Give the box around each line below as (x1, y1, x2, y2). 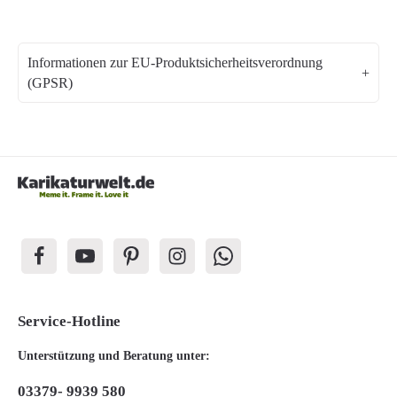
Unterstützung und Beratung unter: (18, 348, 210, 362)
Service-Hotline (18, 313, 121, 330)
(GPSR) (27, 75, 73, 90)
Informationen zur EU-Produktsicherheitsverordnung (27, 55, 323, 70)
